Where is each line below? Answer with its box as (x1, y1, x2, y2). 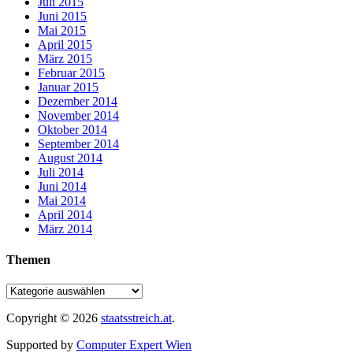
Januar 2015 (38, 80, 98, 94)
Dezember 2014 (38, 94, 117, 108)
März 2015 (38, 51, 92, 65)
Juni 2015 (38, 9, 87, 23)
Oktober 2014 (38, 122, 107, 136)
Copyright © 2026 (6, 311, 101, 325)
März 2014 (38, 221, 92, 236)
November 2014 (38, 108, 119, 122)
